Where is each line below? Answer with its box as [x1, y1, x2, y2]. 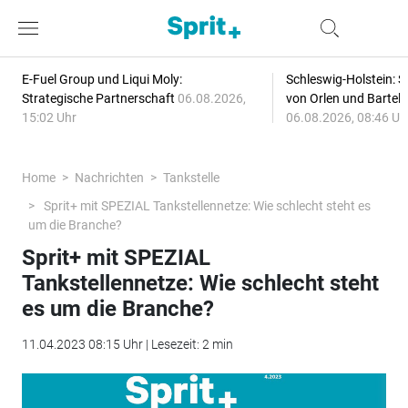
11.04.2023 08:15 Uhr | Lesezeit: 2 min [21, 337, 233, 352]
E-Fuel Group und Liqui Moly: [21, 72, 182, 87]
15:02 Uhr [21, 110, 76, 125]
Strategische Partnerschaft [21, 91, 178, 106]
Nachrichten [74, 170, 144, 185]
